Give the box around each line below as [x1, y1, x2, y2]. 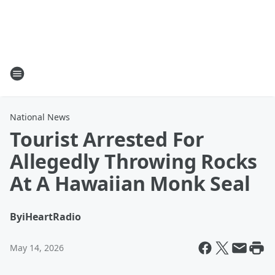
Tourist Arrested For [10, 126, 204, 152]
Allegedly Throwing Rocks [10, 148, 258, 174]
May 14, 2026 [10, 242, 64, 254]
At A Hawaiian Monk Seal [10, 170, 250, 196]
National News [10, 111, 70, 123]
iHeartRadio [22, 210, 81, 223]
